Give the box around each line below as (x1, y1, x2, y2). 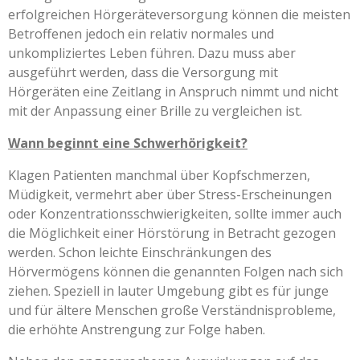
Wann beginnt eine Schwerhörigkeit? (8, 134, 247, 153)
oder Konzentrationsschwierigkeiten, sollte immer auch (8, 205, 342, 223)
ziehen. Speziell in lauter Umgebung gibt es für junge (8, 282, 329, 301)
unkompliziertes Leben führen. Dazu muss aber (8, 44, 296, 63)
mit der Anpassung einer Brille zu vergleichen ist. (8, 102, 302, 121)
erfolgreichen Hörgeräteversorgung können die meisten (8, 6, 350, 24)
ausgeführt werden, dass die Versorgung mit (8, 63, 278, 82)
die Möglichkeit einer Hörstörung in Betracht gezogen (8, 224, 336, 243)
